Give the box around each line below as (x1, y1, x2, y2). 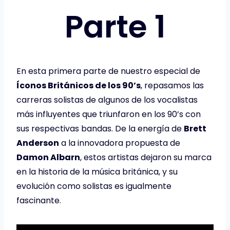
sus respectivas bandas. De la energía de (16, 122, 184, 135)
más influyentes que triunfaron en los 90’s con (16, 108, 201, 120)
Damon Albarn (16, 151, 80, 163)
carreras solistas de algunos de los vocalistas (16, 93, 198, 106)
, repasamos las (141, 79, 204, 91)
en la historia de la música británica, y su (16, 165, 178, 178)
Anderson (16, 137, 59, 149)
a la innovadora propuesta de (59, 137, 180, 149)
